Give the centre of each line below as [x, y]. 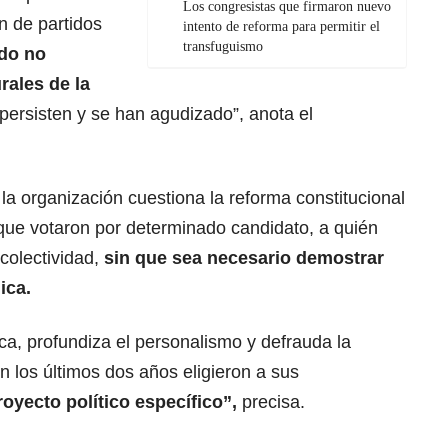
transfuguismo [223, 46]
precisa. [271, 401]
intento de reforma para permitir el [281, 26]
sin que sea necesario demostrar [241, 257]
